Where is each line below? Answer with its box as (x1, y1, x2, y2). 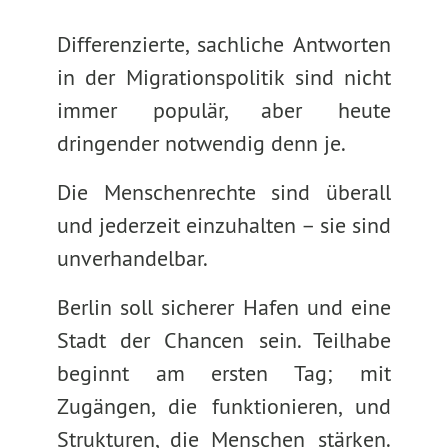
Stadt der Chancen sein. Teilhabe (56, 326, 392, 354)
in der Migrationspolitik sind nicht (56, 63, 392, 91)
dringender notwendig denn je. (56, 129, 346, 157)
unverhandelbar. (56, 244, 208, 272)
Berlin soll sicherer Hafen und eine (56, 293, 392, 321)
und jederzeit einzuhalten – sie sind (56, 211, 392, 239)
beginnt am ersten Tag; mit (56, 359, 392, 387)
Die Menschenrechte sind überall (56, 178, 392, 206)
